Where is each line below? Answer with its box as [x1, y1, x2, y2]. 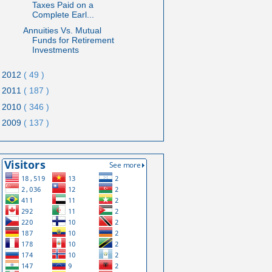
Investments [32, 45, 79, 55]
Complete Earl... [32, 9, 94, 19]
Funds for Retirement [32, 35, 114, 46]
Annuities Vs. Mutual [22, 25, 101, 36]
